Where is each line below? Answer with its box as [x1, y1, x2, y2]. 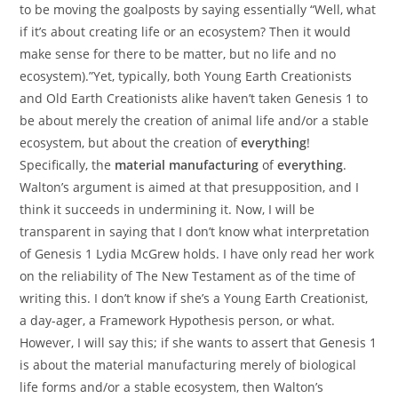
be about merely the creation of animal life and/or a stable [20, 112, 370, 130]
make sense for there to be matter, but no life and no [20, 45, 337, 63]
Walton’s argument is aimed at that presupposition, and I [20, 179, 360, 196]
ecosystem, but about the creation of [20, 134, 242, 152]
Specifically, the [20, 156, 115, 174]
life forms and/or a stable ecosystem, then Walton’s [20, 378, 324, 396]
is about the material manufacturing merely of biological [20, 356, 357, 374]
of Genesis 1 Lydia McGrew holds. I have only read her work [20, 245, 375, 263]
